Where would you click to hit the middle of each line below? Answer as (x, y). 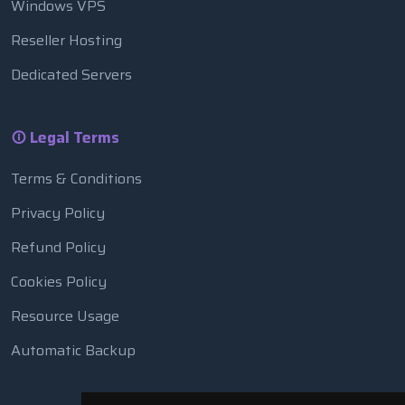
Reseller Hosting (66, 40)
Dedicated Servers (71, 74)
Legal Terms (73, 137)
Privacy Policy (58, 212)
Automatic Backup (73, 350)
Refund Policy (58, 247)
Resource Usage (65, 316)
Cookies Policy (59, 281)
